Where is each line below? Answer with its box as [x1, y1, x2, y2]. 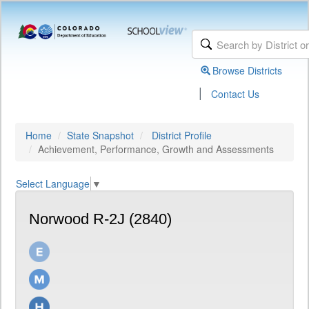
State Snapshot [67, 128, 134, 142]
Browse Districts [212, 63, 283, 77]
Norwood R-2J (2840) [29, 210, 172, 228]
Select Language [16, 177, 90, 191]
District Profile [152, 128, 212, 142]
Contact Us [211, 87, 260, 101]
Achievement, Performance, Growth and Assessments [38, 142, 274, 156]
